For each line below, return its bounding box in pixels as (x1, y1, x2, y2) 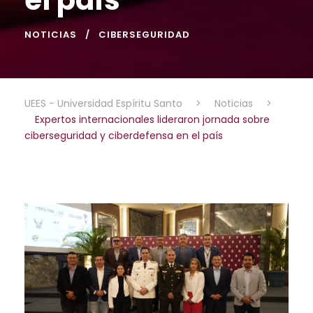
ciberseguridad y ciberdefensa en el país (24, 128, 223, 143)
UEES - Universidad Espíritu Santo (24, 96, 182, 110)
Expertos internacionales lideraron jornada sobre (35, 112, 270, 126)
